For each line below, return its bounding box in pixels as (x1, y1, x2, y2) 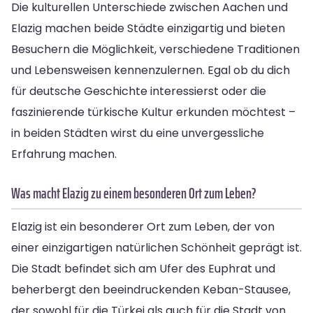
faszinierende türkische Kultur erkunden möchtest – (11, 103, 296, 120)
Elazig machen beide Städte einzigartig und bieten (11, 20, 285, 36)
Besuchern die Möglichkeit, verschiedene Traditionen (11, 41, 300, 57)
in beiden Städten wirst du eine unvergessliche (11, 124, 264, 141)
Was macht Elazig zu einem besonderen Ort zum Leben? (11, 181, 256, 205)
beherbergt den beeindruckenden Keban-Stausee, (11, 281, 291, 298)
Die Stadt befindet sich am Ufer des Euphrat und (11, 260, 275, 277)
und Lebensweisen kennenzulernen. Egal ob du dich (11, 61, 290, 78)
